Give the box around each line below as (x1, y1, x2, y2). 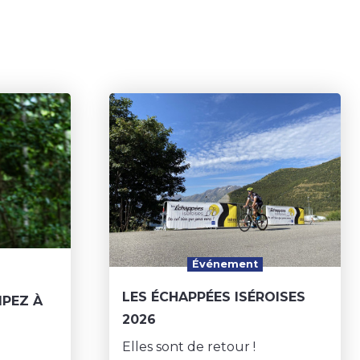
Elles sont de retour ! (122, 339, 256, 355)
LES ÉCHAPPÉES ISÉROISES (122, 289, 305, 305)
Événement (192, 258, 258, 271)
